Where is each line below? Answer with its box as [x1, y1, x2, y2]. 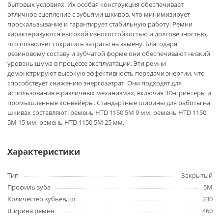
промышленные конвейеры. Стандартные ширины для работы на [7, 98, 210, 107]
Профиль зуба [7, 183, 51, 192]
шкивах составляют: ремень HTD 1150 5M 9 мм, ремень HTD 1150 [7, 108, 206, 117]
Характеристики [7, 146, 80, 157]
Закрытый [181, 171, 213, 180]
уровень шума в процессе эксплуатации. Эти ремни [7, 59, 166, 68]
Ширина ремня [7, 206, 54, 215]
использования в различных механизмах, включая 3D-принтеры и [7, 88, 211, 97]
